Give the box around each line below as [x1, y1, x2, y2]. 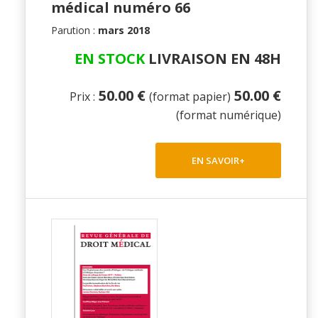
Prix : [70, 89, 95, 105]
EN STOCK [75, 49, 145, 69]
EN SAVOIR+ [192, 153, 245, 167]
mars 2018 [98, 23, 150, 38]
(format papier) [149, 89, 231, 105]
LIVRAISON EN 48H [145, 49, 281, 69]
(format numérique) [176, 107, 281, 124]
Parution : [51, 23, 98, 38]
